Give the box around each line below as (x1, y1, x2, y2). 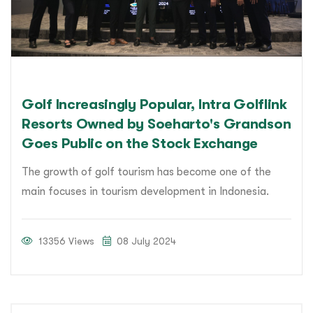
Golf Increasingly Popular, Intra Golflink (22, 96, 287, 113)
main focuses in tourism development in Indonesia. (22, 185, 269, 198)
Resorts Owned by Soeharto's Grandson (22, 116, 291, 133)
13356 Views (36, 235, 94, 247)
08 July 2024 (114, 235, 176, 247)
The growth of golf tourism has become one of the (22, 166, 271, 179)
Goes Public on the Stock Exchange (22, 136, 259, 152)
